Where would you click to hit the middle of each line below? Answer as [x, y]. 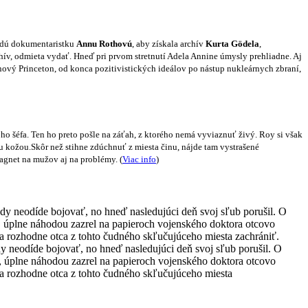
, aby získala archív [169, 44]
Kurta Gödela [232, 44]
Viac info [139, 159]
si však [289, 134]
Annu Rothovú [104, 44]
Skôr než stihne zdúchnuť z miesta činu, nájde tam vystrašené [145, 146]
